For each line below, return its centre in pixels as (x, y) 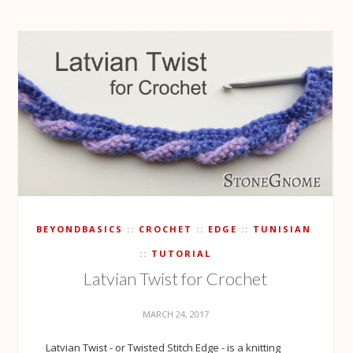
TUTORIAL (182, 253)
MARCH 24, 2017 (175, 314)
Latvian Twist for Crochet (176, 279)
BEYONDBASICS (79, 229)
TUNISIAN (282, 229)
